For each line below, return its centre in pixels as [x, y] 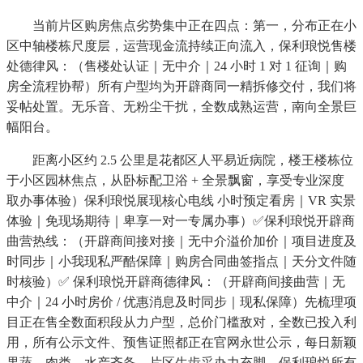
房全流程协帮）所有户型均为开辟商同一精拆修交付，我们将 [181, 87]
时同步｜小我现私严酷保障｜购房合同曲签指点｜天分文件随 [181, 262]
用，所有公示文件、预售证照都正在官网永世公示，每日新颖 [181, 343]
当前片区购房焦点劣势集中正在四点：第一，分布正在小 [181, 26]
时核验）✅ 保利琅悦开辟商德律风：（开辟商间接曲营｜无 [176, 282]
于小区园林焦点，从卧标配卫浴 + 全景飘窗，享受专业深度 [175, 181]
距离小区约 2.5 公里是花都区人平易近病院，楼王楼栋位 [180, 160]
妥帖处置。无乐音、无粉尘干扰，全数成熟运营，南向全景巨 [181, 107]
